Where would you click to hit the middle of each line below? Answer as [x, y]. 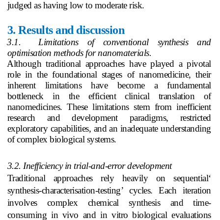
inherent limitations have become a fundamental [109, 85]
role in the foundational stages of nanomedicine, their [109, 74]
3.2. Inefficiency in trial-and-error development [89, 165]
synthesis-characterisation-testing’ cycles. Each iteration [109, 190]
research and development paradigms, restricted [109, 117]
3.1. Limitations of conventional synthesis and [109, 42]
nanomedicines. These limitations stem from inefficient [109, 107]
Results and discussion [70, 30]
